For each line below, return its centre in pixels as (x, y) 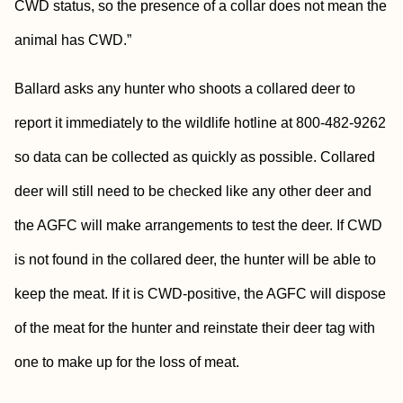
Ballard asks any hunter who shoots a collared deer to (185, 89)
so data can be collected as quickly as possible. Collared (195, 157)
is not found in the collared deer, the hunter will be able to (195, 260)
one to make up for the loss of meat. (127, 362)
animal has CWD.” (73, 40)
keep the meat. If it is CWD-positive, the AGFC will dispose (200, 294)
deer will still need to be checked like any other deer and (193, 191)
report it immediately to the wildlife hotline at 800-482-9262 (200, 123)
